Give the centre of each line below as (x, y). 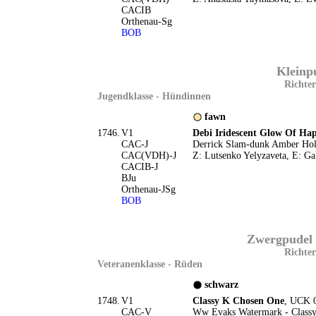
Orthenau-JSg (148, 189)
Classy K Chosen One (238, 301)
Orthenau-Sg (146, 22)
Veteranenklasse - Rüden (150, 264)
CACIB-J (139, 167)
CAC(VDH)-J (148, 156)
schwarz (221, 285)
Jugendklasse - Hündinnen (154, 96)
